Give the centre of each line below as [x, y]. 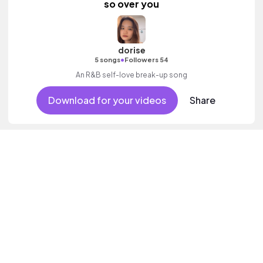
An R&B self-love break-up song [131, 75]
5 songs [107, 60]
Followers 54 [146, 60]
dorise [131, 50]
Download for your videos [107, 100]
